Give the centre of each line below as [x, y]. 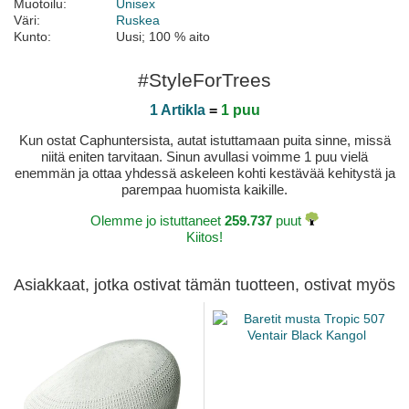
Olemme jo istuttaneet [157, 221]
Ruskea [138, 21]
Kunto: [32, 37]
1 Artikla [177, 110]
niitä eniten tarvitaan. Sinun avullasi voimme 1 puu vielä [204, 157]
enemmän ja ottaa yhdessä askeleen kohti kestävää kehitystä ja [204, 173]
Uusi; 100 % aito [163, 37]
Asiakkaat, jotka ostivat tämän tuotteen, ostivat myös [204, 285]
